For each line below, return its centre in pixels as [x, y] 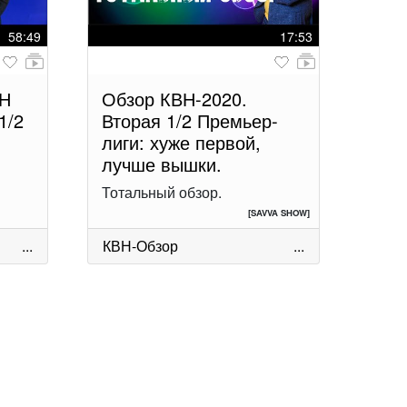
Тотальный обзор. [161, 193]
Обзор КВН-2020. [174, 99]
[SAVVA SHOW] [278, 213]
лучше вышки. [161, 164]
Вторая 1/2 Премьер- [189, 121]
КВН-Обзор [140, 246]
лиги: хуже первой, [181, 143]
